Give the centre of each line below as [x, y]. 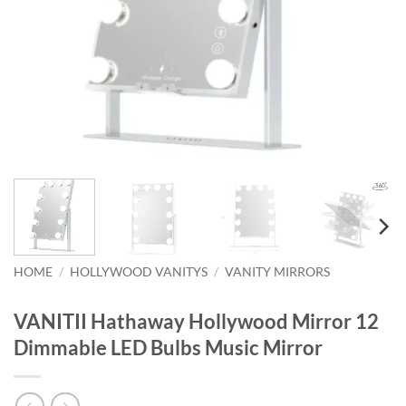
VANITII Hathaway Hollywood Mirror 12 [196, 321]
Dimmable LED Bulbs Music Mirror [168, 347]
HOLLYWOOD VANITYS [139, 271]
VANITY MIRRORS [278, 271]
